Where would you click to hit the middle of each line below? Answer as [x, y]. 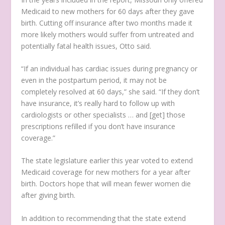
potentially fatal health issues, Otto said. [86, 46]
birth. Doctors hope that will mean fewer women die [106, 184]
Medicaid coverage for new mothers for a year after [106, 172]
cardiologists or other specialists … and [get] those [103, 115]
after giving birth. [48, 195]
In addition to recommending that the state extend [104, 218]
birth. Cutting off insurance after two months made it [107, 23]
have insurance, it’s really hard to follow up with [98, 103]
